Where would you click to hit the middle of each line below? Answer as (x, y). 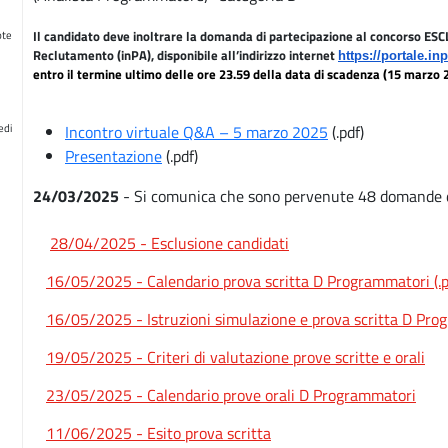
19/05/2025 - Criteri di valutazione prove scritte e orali (235, 357)
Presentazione (113, 156)
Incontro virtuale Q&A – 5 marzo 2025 (196, 132)
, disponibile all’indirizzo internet (244, 55)
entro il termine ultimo (97, 74)
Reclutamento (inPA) (92, 55)
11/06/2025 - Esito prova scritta (158, 433)
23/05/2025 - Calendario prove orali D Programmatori (231, 395)
